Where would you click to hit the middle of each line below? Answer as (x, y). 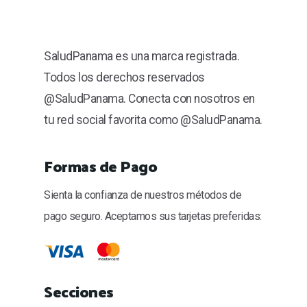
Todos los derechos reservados (124, 77)
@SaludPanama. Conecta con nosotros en (149, 98)
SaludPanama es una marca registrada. (142, 56)
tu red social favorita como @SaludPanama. (153, 120)
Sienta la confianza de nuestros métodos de (143, 195)
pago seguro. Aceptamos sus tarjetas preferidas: (153, 216)
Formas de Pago (100, 165)
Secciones (79, 291)
